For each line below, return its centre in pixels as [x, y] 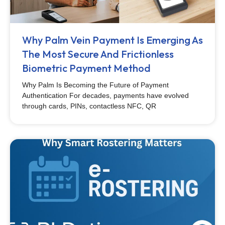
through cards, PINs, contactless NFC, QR [89, 106]
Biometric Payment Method [86, 68]
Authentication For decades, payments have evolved [105, 95]
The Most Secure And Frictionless [98, 54]
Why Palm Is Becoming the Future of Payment [95, 85]
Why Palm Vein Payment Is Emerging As [113, 40]
